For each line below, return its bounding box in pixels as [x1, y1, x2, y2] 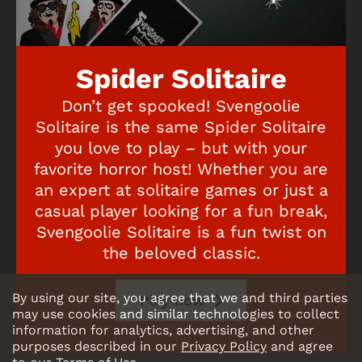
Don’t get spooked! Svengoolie [61, 95, 301, 116]
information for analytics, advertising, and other [12, 322, 314, 338]
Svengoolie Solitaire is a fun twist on [36, 221, 326, 242]
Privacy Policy [181, 339, 267, 354]
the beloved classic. [102, 242, 260, 263]
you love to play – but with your [55, 137, 307, 158]
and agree [267, 339, 333, 354]
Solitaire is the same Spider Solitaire [36, 116, 326, 137]
